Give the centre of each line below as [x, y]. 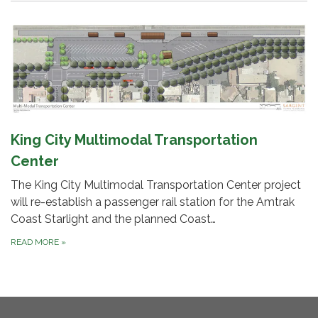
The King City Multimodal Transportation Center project [156, 185]
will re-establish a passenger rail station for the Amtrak [153, 202]
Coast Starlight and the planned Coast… [113, 219]
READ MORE [36, 242]
